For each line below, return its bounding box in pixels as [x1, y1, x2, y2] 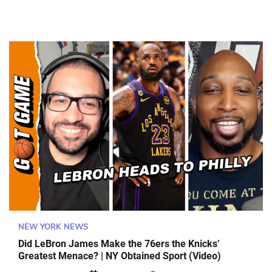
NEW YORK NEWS [18, 221, 88, 231]
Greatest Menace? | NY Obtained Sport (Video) [18, 250, 221, 262]
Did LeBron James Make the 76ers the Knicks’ [18, 238, 220, 250]
